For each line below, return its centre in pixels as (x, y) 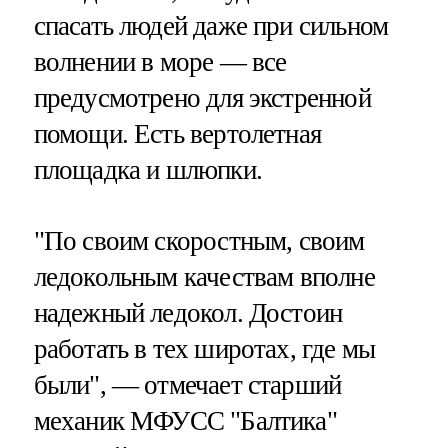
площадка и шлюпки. (147, 169)
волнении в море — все (160, 61)
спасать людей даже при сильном (211, 25)
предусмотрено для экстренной (202, 97)
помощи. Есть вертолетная (177, 133)
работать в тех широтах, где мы (204, 348)
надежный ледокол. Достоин (188, 312)
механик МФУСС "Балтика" (185, 420)
